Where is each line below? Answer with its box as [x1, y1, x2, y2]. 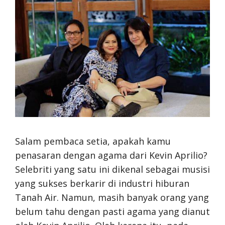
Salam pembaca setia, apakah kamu [15, 135, 171, 147]
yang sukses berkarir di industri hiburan [15, 177, 189, 189]
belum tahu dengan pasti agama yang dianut [15, 205, 210, 217]
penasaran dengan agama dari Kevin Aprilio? [15, 149, 207, 161]
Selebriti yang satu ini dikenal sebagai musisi [15, 163, 210, 175]
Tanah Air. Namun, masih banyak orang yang [15, 191, 209, 203]
